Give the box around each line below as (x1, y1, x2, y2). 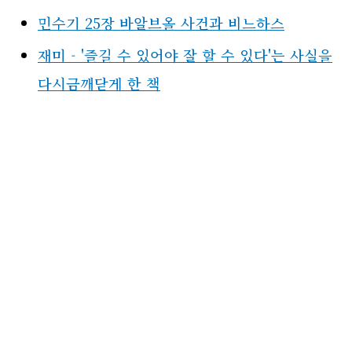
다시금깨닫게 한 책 (38, 72, 160, 93)
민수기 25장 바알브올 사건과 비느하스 (38, 13, 284, 34)
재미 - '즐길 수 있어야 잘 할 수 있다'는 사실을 (38, 44, 332, 65)
